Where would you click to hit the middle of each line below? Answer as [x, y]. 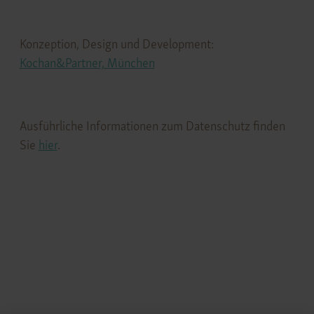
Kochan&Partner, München [87, 62]
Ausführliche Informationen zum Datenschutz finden [152, 125]
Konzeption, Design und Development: [117, 43]
